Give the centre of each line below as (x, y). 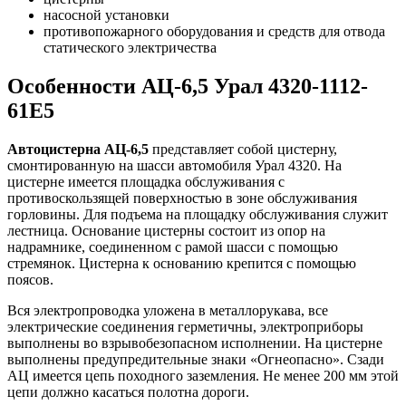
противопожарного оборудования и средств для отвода (214, 32)
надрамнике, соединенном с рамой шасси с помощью (173, 246)
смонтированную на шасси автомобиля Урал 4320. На (174, 165)
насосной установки (106, 15)
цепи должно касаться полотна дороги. (128, 391)
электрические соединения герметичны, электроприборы (185, 326)
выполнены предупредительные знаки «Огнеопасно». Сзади (196, 359)
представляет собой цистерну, (243, 149)
